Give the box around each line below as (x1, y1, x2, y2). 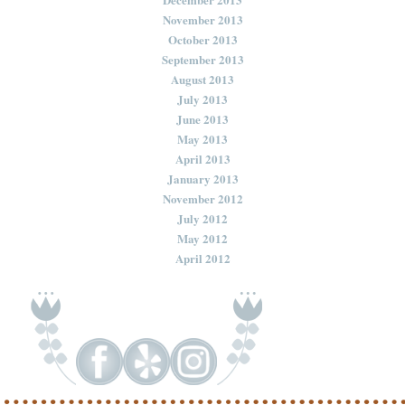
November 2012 (162, 189, 243, 207)
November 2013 (162, 10, 243, 28)
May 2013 (177, 129, 228, 147)
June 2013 (176, 109, 229, 127)
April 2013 (174, 149, 231, 167)
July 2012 (177, 209, 228, 227)
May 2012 (177, 229, 228, 247)
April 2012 (174, 249, 231, 267)
